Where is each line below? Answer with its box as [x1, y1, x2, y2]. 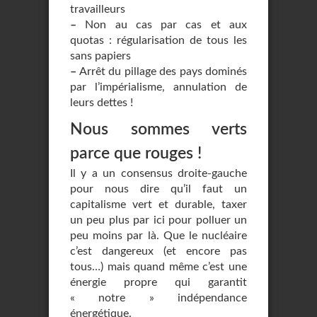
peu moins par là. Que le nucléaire [70, 230, 247, 241]
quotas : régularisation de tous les [70, 35, 247, 46]
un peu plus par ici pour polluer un [70, 214, 247, 226]
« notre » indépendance [70, 292, 247, 304]
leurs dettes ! [70, 97, 133, 108]
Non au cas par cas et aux [76, 19, 247, 30]
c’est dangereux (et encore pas [70, 246, 247, 257]
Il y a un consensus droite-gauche [70, 168, 247, 179]
